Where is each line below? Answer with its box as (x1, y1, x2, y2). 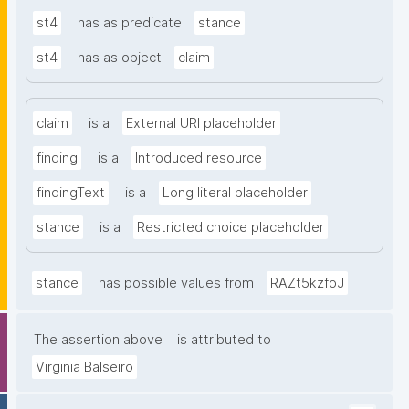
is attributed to (177, 331, 271, 349)
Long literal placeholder (163, 184, 308, 202)
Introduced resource (135, 150, 262, 167)
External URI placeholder (126, 115, 277, 132)
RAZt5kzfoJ (270, 275, 344, 292)
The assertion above (34, 331, 163, 349)
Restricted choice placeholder (137, 219, 324, 236)
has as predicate (78, 15, 182, 32)
